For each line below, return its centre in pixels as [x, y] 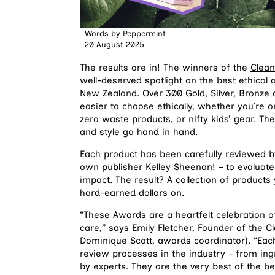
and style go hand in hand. [139, 132]
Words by [103, 34]
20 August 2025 [114, 45]
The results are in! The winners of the [165, 68]
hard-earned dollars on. [132, 193]
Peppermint [143, 34]
